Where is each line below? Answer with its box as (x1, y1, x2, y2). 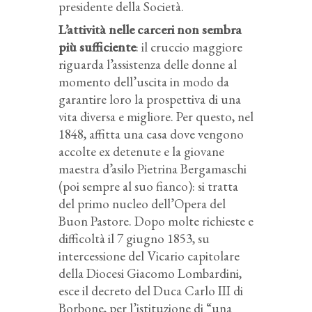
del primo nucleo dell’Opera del (58, 194, 226, 212)
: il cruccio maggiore (136, 38, 242, 56)
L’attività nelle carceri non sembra (58, 20, 242, 38)
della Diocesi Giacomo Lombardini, (58, 264, 242, 282)
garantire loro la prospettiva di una (58, 90, 241, 108)
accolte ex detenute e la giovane (58, 142, 224, 160)
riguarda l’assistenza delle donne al (58, 55, 237, 73)
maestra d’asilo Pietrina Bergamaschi (58, 159, 247, 178)
